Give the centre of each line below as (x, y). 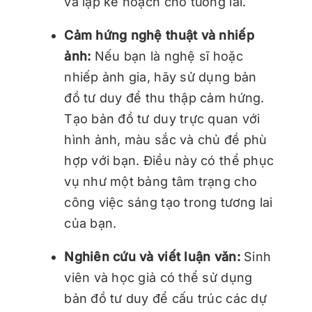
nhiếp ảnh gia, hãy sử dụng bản (161, 77)
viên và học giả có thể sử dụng (158, 277)
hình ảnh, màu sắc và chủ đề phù (166, 139)
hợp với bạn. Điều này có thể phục (169, 160)
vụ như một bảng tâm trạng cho (161, 181)
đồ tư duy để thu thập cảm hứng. (164, 97)
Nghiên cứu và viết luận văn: (152, 256)
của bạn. (91, 223)
